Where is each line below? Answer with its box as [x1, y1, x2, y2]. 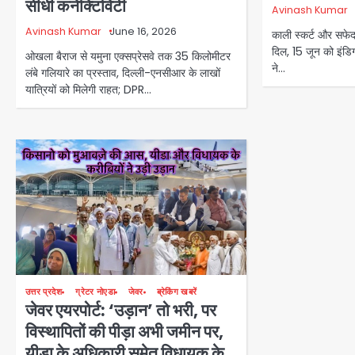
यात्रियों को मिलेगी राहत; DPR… [25, 81, 151, 97]
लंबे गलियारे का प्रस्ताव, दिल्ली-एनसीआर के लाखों [25, 64, 220, 81]
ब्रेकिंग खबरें [156, 286, 197, 299]
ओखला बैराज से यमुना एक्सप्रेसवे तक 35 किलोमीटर [25, 48, 231, 64]
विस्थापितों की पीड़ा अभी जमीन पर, [25, 320, 223, 344]
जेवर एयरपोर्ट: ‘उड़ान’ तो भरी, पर [25, 299, 216, 323]
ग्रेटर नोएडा [75, 286, 115, 299]
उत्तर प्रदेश [25, 286, 63, 299]
